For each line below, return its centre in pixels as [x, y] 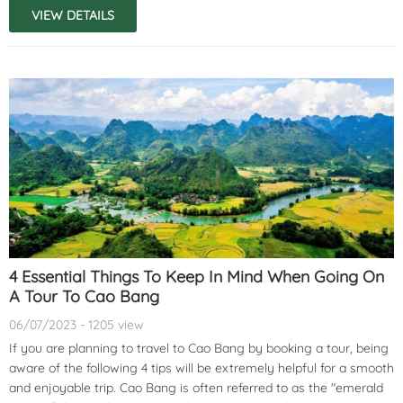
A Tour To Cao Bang [84, 296]
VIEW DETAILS [73, 15]
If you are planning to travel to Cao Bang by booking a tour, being [199, 348]
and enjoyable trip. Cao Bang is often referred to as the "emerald [196, 387]
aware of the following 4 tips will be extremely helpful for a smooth [201, 367]
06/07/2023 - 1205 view [76, 324]
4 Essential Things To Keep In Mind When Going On [197, 276]
